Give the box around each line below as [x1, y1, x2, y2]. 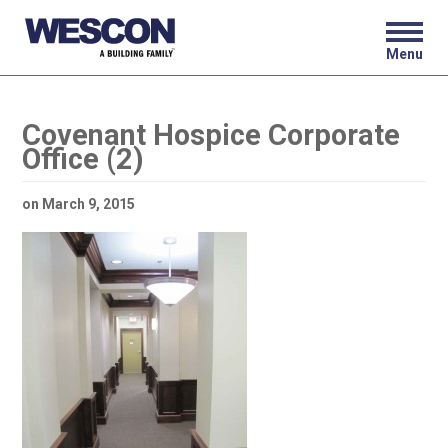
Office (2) [21, 142, 144, 176]
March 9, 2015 [41, 196, 135, 212]
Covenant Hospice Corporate [21, 118, 400, 152]
